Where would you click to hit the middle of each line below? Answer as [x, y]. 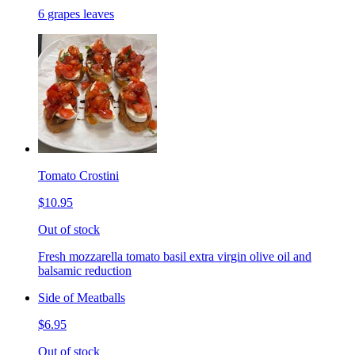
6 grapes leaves [76, 13]
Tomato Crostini [78, 175]
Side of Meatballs [82, 297]
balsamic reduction [85, 270]
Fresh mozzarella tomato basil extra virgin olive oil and [175, 256]
